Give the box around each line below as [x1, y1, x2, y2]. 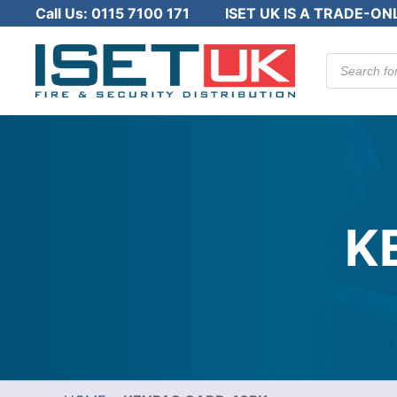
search [326, 66, 371, 83]
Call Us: [35, 4, 91, 22]
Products [326, 51, 387, 69]
